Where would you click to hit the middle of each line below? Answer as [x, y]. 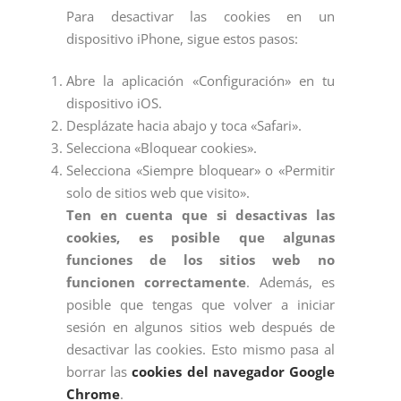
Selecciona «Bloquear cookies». [162, 148]
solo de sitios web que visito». [158, 193]
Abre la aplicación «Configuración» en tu [200, 81]
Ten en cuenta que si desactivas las [200, 215]
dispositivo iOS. [114, 103]
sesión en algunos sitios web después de [200, 327]
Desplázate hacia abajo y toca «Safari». [184, 126]
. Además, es [291, 282]
